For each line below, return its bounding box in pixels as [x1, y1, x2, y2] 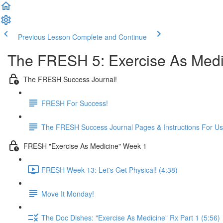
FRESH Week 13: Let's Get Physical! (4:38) [41, 164, 178, 175]
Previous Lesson [18, 32, 70, 42]
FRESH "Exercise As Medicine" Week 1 [23, 140, 147, 151]
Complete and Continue [72, 32, 147, 42]
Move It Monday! [41, 188, 94, 199]
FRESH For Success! [41, 98, 108, 108]
